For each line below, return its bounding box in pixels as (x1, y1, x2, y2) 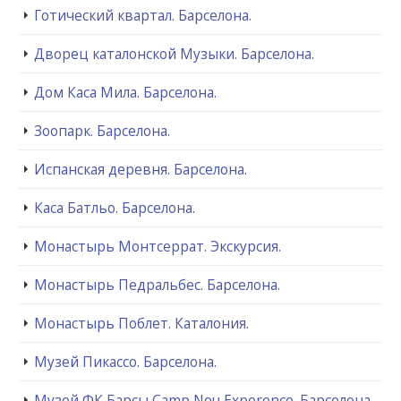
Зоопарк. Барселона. (34, 120, 170, 141)
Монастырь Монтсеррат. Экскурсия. (34, 235, 281, 256)
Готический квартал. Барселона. (34, 4, 252, 25)
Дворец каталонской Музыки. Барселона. (34, 43, 314, 64)
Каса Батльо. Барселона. (34, 197, 195, 218)
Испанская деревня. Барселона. (34, 158, 247, 179)
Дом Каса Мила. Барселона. (34, 81, 217, 102)
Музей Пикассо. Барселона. (34, 351, 217, 371)
